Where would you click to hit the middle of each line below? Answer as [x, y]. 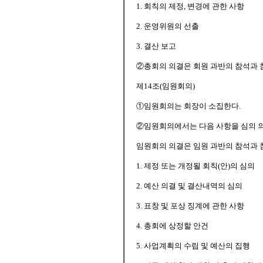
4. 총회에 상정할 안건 [172, 226]
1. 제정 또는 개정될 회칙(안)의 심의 [195, 166]
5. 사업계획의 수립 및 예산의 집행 [193, 246]
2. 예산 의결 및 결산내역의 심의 [189, 186]
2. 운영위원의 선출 [168, 26]
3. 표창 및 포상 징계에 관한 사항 [190, 206]
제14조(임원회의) [166, 86]
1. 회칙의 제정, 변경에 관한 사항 [190, 6]
